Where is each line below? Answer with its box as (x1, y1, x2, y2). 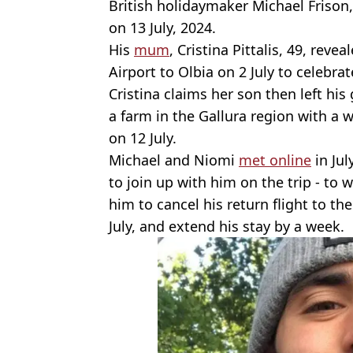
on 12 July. (109, 128, 176, 147)
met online (239, 150, 311, 169)
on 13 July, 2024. (109, 17, 216, 37)
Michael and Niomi (109, 150, 239, 169)
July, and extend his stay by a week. (109, 216, 344, 236)
